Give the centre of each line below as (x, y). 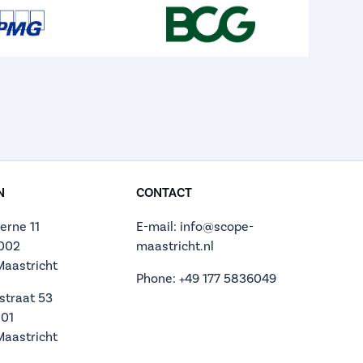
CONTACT (164, 192)
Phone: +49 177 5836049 (206, 279)
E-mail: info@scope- (194, 227)
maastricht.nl (175, 246)
